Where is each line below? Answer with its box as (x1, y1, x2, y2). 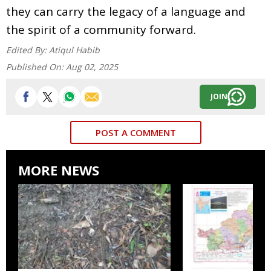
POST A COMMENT (95, 126, 176, 139)
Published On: (6, 60, 66, 73)
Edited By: (6, 44, 49, 56)
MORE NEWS (18, 160, 99, 179)
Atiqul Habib (49, 44, 100, 56)
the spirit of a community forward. (6, 21, 196, 38)
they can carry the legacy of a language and (6, 3, 246, 19)
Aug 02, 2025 (66, 60, 118, 73)
